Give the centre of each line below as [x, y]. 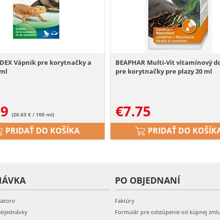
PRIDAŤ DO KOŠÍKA [42, 131]
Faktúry [125, 201]
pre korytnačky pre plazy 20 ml [164, 71]
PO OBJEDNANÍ [148, 180]
